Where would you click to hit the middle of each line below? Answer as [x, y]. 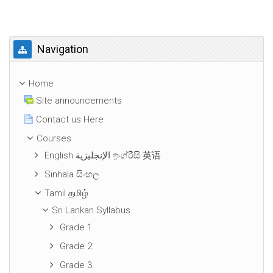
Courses [54, 138]
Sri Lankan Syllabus [91, 210]
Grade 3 [76, 265]
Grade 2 [76, 246]
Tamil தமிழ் [66, 193]
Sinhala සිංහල [72, 174]
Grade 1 [76, 227]
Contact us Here [69, 119]
